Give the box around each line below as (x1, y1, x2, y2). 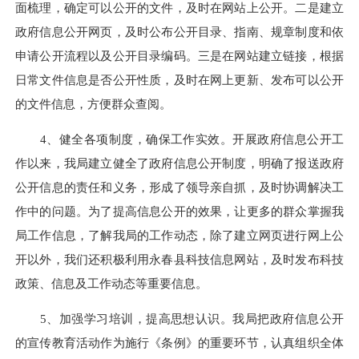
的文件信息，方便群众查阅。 (15, 96, 171, 111)
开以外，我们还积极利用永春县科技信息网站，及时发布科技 (15, 252, 344, 266)
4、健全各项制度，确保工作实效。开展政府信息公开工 (15, 131, 344, 146)
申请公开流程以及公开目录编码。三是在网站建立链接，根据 (15, 48, 344, 63)
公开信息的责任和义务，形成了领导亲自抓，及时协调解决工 (15, 179, 344, 194)
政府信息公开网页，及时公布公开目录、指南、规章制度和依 (15, 24, 344, 38)
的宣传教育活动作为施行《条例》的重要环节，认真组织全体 (15, 336, 344, 350)
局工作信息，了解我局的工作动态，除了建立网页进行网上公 (15, 228, 344, 242)
